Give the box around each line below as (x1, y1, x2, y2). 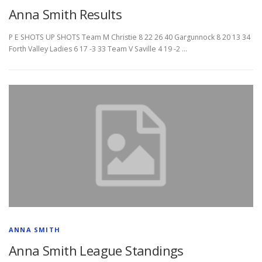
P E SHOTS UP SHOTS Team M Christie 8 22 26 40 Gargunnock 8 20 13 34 (9, 32, 250, 43)
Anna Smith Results (9, 5, 122, 23)
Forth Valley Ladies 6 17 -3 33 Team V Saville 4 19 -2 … (9, 44, 187, 54)
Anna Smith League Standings (9, 242, 184, 260)
